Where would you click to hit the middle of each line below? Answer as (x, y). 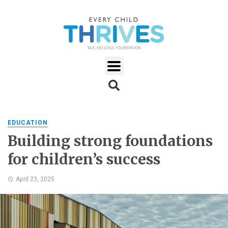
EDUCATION (28, 123)
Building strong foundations (110, 141)
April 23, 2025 (35, 179)
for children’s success (84, 160)
